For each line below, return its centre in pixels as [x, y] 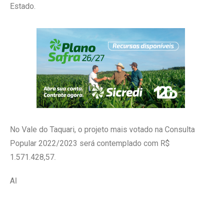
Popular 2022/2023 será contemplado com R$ [90, 143]
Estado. [23, 6]
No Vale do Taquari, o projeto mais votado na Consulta [102, 129]
